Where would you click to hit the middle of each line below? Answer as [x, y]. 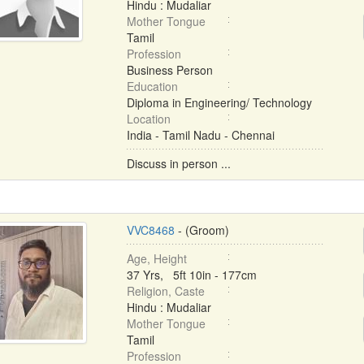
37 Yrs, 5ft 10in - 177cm [191, 275]
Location [148, 119]
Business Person [169, 70]
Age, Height [156, 258]
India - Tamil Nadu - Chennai [200, 135]
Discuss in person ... [178, 163]
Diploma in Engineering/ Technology [219, 102]
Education [152, 86]
